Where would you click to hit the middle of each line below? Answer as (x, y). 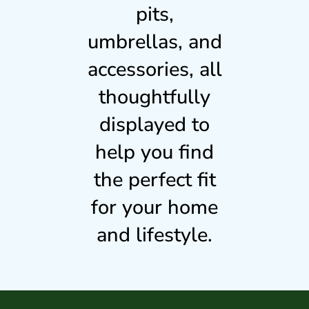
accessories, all (154, 69)
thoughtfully (154, 97)
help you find (154, 152)
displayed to (154, 124)
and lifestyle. (154, 235)
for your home (154, 207)
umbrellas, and (154, 41)
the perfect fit (154, 179)
